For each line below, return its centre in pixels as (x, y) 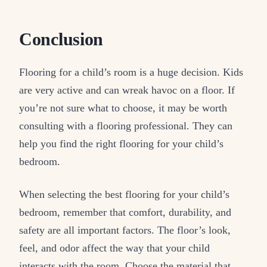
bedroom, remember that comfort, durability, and (125, 212)
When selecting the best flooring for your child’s (124, 195)
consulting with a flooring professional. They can (126, 126)
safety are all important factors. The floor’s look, (125, 230)
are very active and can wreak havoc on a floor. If (127, 90)
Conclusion (61, 39)
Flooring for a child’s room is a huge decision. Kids (131, 72)
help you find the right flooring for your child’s (121, 144)
